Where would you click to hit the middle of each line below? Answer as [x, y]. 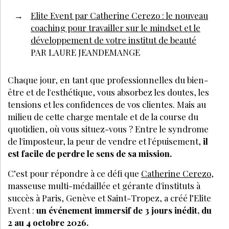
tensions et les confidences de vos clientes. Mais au [107, 104]
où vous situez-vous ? [91, 129]
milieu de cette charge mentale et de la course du [103, 116]
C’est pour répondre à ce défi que [74, 173]
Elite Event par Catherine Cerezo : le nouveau [119, 15]
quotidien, [29, 129]
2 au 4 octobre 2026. [48, 222]
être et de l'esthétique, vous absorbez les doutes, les [108, 92]
